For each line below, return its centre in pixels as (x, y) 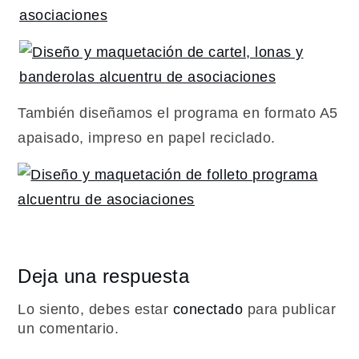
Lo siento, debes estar (95, 310)
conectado (208, 310)
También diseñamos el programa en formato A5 (178, 113)
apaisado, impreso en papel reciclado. (147, 138)
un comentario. (69, 329)
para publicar (290, 310)
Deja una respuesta (104, 276)
